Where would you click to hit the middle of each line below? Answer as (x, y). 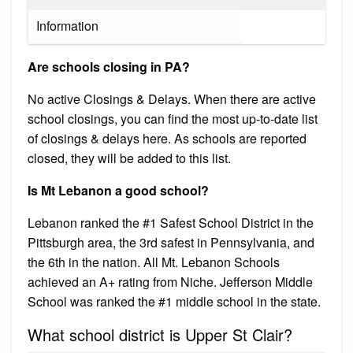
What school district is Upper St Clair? (160, 334)
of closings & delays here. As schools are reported (167, 138)
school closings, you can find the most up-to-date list (173, 118)
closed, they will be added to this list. (129, 158)
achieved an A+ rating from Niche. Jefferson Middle (170, 281)
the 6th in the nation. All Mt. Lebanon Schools (154, 262)
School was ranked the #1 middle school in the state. (174, 301)
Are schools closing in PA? (109, 66)
